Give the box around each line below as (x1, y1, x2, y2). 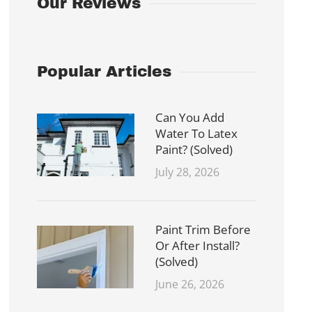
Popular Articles (37, 63, 172, 81)
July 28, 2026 (155, 164, 220, 180)
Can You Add (155, 109, 225, 126)
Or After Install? (155, 237, 240, 254)
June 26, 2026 (155, 276, 225, 292)
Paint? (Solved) (155, 141, 233, 158)
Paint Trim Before (155, 221, 251, 238)
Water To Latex (155, 125, 238, 142)
